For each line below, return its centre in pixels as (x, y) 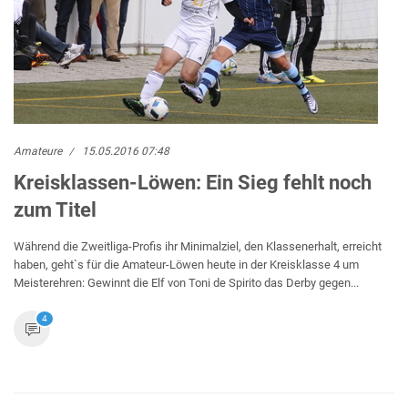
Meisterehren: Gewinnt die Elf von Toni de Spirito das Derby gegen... (186, 283)
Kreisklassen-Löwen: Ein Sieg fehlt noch (193, 183)
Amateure (38, 151)
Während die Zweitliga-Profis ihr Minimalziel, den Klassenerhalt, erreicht (198, 246)
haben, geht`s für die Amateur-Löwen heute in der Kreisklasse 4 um (186, 265)
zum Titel (55, 210)
